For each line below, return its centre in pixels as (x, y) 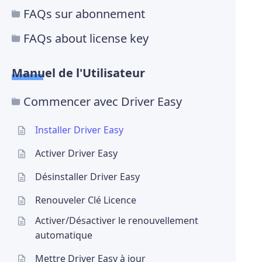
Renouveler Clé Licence (86, 200)
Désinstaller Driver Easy (87, 177)
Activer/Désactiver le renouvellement (117, 221)
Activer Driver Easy (76, 154)
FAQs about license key (86, 39)
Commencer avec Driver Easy (103, 102)
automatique (64, 235)
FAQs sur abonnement (84, 14)
